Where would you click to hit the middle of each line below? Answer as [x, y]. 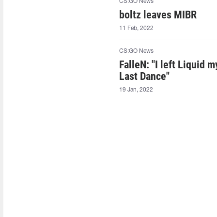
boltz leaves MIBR [158, 15]
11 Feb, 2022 [137, 28]
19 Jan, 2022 [136, 90]
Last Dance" [145, 76]
